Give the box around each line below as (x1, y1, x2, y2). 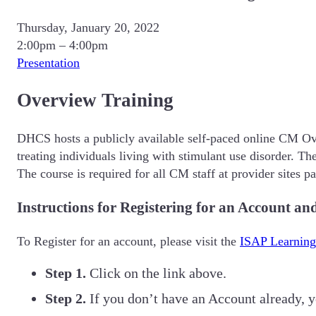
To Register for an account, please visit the (17, 233, 240, 248)
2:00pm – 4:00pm (17, 37, 108, 52)
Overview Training (17, 90, 174, 111)
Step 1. (45, 265, 90, 281)
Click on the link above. (90, 265, 226, 281)
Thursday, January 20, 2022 (17, 20, 159, 35)
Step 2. (45, 290, 90, 306)
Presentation (17, 55, 80, 70)
